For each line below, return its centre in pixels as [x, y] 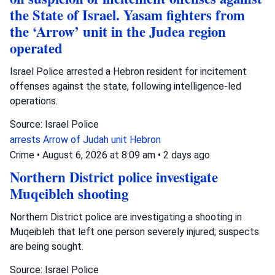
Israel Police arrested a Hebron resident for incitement [128, 71]
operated [36, 48]
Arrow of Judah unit [86, 139]
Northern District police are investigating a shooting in [126, 217]
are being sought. [47, 246]
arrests [26, 139]
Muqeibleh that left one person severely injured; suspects [134, 231]
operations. [34, 101]
